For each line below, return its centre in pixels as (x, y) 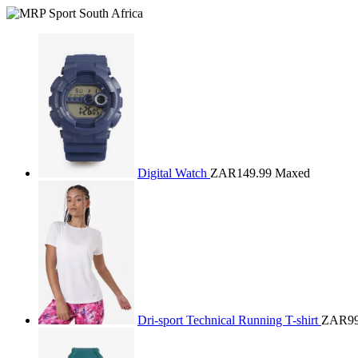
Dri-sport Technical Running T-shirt (229, 320)
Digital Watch (174, 173)
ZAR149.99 (241, 173)
